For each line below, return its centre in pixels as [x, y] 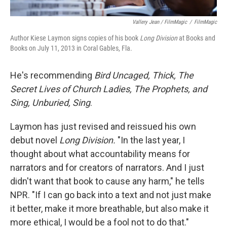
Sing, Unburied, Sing [50, 103]
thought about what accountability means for [100, 154]
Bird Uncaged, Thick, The [144, 75]
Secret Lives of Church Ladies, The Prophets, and [109, 89]
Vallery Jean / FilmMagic [160, 22]
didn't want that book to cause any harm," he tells [107, 181]
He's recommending [52, 75]
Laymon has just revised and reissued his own [103, 127]
